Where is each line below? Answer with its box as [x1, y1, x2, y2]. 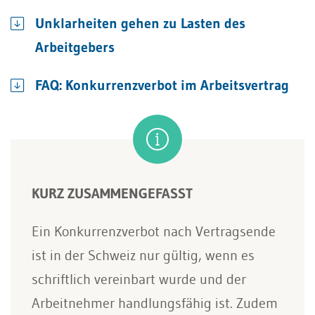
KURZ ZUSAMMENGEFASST [32, 185, 193, 202]
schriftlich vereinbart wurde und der [32, 271, 246, 288]
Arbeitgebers [35, 39, 115, 56]
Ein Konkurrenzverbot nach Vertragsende [32, 223, 276, 240]
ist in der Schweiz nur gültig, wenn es [32, 247, 255, 264]
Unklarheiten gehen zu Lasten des [35, 15, 245, 32]
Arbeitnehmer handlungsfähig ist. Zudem [32, 295, 278, 311]
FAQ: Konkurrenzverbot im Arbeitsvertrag [35, 77, 289, 94]
